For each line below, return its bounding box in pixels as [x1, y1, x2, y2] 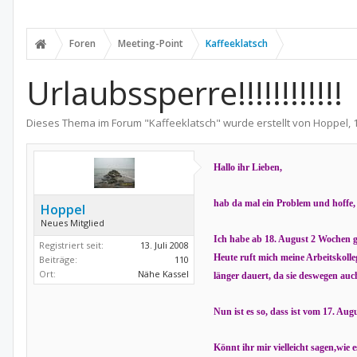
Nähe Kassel [138, 268, 189, 280]
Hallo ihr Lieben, [214, 162, 282, 173]
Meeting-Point [118, 37, 183, 50]
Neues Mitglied [41, 217, 104, 229]
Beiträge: [39, 253, 77, 265]
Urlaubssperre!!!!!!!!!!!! [26, 71, 343, 115]
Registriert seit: [39, 239, 104, 251]
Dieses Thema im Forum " [26, 116, 149, 130]
